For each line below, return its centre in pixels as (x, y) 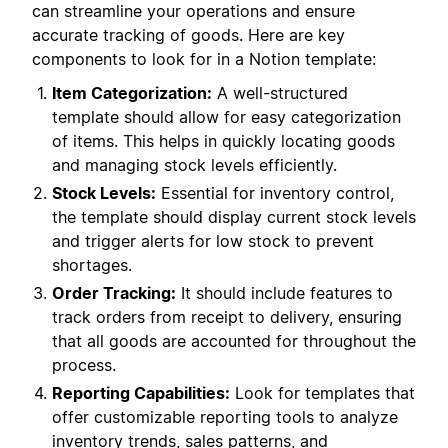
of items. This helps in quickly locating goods (223, 141)
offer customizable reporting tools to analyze (225, 417)
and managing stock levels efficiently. (194, 165)
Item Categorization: (132, 93)
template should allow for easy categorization (226, 117)
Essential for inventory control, (275, 193)
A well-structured (280, 93)
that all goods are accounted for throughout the (234, 341)
